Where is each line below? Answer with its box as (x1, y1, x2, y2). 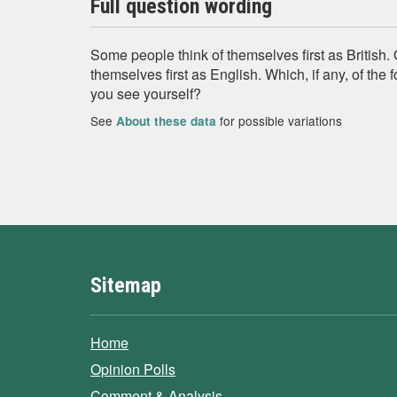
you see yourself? (90, 83, 201, 104)
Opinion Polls (90, 358, 175, 379)
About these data (116, 113, 216, 129)
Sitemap (90, 272, 161, 298)
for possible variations (216, 112, 342, 129)
